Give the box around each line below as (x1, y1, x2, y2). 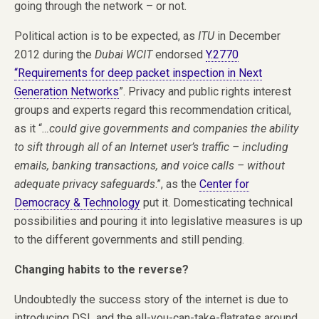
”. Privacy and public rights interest (119, 84, 291, 98)
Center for (199, 177, 249, 191)
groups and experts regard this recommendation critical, (14, 103, 291, 117)
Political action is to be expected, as (14, 28, 198, 43)
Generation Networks (14, 84, 119, 98)
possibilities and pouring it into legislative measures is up (14, 214, 303, 228)
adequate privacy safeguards (14, 177, 155, 191)
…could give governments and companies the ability (42, 121, 298, 135)
